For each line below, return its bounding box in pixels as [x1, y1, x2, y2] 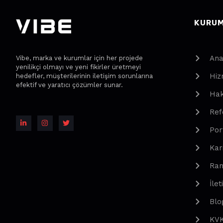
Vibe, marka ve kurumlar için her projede [16, 54, 143, 62]
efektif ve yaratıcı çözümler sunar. [16, 81, 123, 89]
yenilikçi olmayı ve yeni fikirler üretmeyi [16, 63, 141, 71]
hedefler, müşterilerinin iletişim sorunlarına [16, 72, 153, 80]
